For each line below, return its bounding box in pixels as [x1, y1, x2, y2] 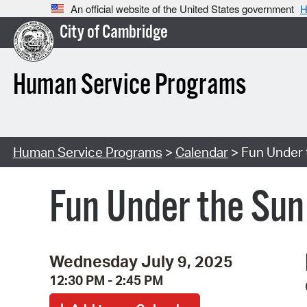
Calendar [175, 144, 228, 161]
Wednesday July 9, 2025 [49, 250, 233, 271]
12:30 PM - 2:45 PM [49, 271, 163, 288]
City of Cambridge [59, 21, 168, 45]
